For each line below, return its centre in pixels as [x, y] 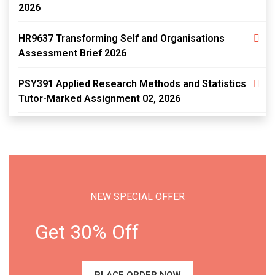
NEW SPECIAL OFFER [137, 197]
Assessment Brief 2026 [72, 53]
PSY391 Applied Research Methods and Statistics [132, 84]
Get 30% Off [87, 232]
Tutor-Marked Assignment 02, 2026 [99, 99]
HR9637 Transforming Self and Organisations [122, 38]
